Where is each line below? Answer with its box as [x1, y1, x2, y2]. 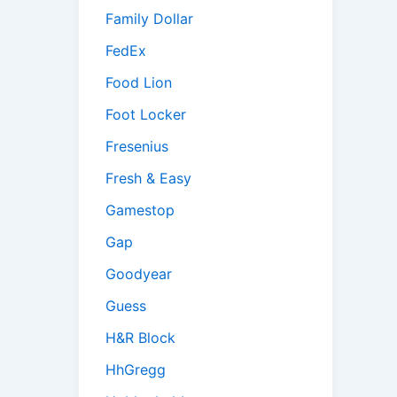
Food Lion [105, 74, 172, 92]
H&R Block [105, 329, 175, 347]
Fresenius [105, 137, 168, 156]
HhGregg [105, 361, 166, 379]
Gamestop [105, 201, 175, 220]
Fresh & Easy [105, 169, 191, 188]
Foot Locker [105, 105, 186, 124]
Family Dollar [105, 10, 193, 28]
